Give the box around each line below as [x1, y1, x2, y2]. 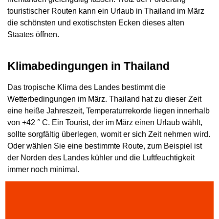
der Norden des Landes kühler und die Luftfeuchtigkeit [7, 153, 195, 162]
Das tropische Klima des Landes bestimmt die [7, 83, 166, 91]
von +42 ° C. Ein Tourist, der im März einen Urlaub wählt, [7, 118, 202, 127]
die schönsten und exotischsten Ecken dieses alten [7, 19, 184, 27]
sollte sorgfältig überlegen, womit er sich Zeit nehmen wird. [7, 130, 210, 138]
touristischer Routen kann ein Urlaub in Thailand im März [7, 7, 204, 16]
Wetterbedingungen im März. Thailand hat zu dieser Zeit [7, 94, 201, 103]
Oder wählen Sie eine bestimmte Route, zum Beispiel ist [7, 141, 202, 150]
